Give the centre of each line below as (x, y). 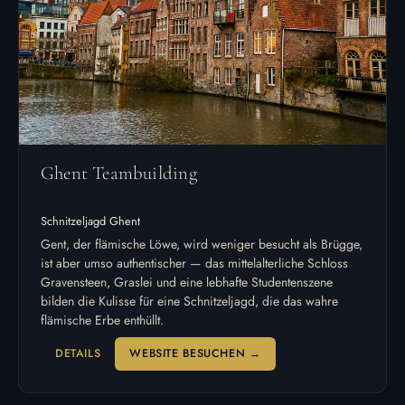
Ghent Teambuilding (119, 174)
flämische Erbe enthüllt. (102, 320)
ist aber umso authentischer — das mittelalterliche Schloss (194, 263)
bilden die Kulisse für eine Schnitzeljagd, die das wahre (189, 301)
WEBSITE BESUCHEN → (195, 353)
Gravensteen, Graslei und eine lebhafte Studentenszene (187, 282)
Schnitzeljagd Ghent (90, 221)
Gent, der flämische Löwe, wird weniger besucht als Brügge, (202, 244)
